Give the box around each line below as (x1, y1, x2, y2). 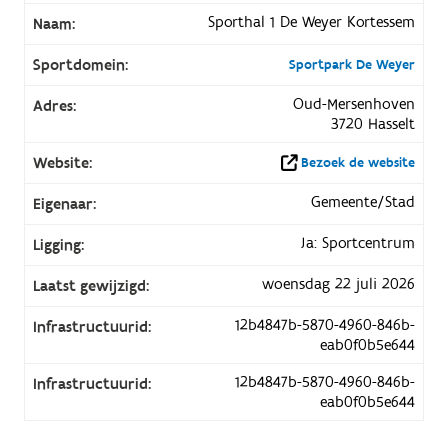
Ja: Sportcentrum (300, 232, 416, 253)
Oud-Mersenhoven (293, 93, 416, 114)
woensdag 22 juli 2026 (262, 273, 416, 294)
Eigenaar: (32, 193, 96, 214)
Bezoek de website (301, 153, 416, 172)
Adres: (32, 95, 76, 116)
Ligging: (32, 234, 84, 255)
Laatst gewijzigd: (32, 275, 149, 296)
